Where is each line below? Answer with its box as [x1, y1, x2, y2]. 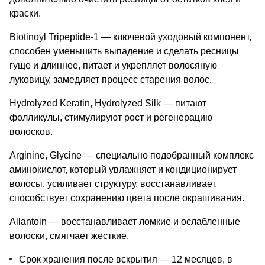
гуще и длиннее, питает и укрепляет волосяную [9, 60, 217, 70]
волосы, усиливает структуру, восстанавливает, [9, 178, 217, 189]
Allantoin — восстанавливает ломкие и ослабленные [9, 216, 240, 227]
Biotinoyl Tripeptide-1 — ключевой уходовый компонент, [9, 31, 251, 42]
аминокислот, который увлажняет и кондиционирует [9, 164, 237, 174]
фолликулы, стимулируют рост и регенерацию [9, 112, 212, 122]
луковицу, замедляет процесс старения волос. [9, 74, 212, 85]
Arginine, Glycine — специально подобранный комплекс [9, 150, 254, 160]
